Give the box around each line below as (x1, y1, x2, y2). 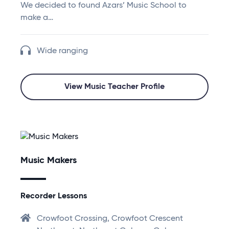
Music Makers (20, 156, 77, 166)
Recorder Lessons (20, 192, 87, 201)
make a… (20, 14, 53, 22)
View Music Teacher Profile (64, 83, 165, 91)
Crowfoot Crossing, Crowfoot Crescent (37, 215, 183, 223)
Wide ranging (37, 47, 88, 56)
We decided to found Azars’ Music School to (20, 2, 187, 10)
